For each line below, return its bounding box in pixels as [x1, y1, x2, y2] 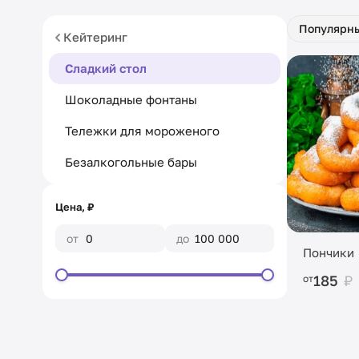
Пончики [303, 245, 354, 260]
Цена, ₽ [55, 200, 95, 213]
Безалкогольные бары [65, 155, 197, 169]
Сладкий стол [65, 61, 147, 75]
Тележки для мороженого [65, 123, 220, 138]
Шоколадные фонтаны [65, 92, 197, 107]
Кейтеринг [63, 30, 127, 44]
